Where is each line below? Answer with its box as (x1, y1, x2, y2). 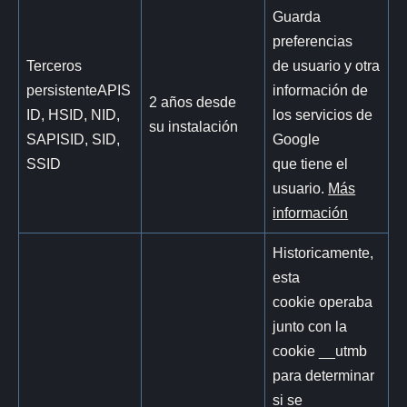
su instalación (149, 117, 239, 134)
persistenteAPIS (26, 81, 132, 98)
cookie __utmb (273, 342, 368, 359)
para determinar (273, 366, 375, 383)
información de (273, 81, 369, 98)
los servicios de (273, 105, 373, 123)
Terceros (26, 56, 83, 74)
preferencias (273, 32, 353, 49)
